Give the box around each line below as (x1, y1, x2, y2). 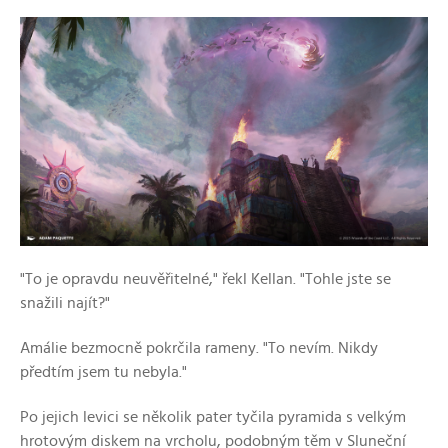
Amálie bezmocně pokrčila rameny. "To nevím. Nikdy (20, 340, 378, 357)
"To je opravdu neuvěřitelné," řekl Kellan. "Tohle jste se (20, 271, 391, 288)
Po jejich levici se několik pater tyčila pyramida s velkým (20, 409, 406, 426)
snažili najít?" (20, 295, 110, 312)
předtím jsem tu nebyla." (20, 364, 187, 381)
